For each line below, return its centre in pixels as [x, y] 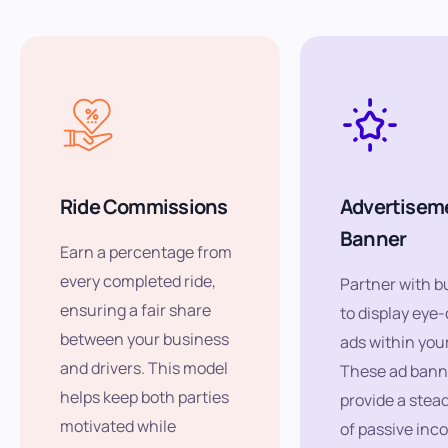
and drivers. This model [144, 368]
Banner [373, 239]
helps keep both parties [144, 397]
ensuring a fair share [135, 310]
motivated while [118, 426]
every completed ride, [138, 281]
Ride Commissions [144, 207]
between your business [144, 339]
